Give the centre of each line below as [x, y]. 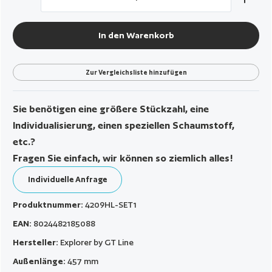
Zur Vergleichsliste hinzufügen [136, 72]
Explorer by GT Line [97, 242]
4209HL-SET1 [111, 204]
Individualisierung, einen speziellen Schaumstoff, [124, 125]
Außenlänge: [40, 261]
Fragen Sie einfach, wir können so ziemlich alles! [123, 158]
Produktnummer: [49, 204]
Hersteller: [37, 242]
